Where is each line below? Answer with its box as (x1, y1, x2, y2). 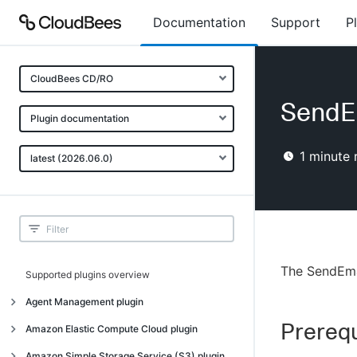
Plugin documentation (30, 112, 129, 124)
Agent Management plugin (25, 296, 143, 308)
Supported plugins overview (25, 269, 150, 280)
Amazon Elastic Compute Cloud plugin (25, 323, 198, 335)
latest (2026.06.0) (30, 152, 113, 164)
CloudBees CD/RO (30, 73, 113, 84)
